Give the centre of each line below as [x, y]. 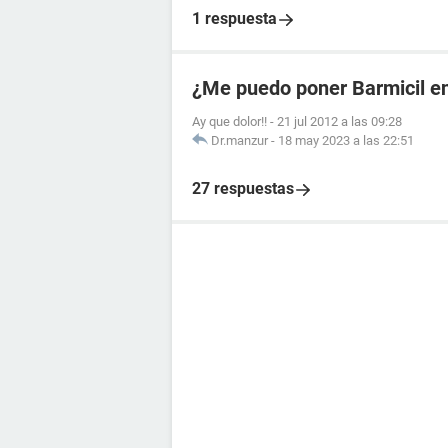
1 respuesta [234, 18]
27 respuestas [243, 188]
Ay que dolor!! [229, 121]
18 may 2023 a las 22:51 [346, 140]
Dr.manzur [239, 140]
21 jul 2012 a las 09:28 [339, 121]
